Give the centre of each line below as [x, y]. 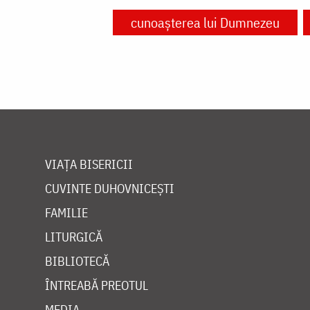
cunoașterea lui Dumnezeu [205, 23]
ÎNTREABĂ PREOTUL [97, 286]
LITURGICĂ [74, 237]
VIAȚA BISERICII [89, 165]
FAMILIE [66, 213]
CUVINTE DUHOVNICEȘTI [110, 189]
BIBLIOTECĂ [77, 262]
